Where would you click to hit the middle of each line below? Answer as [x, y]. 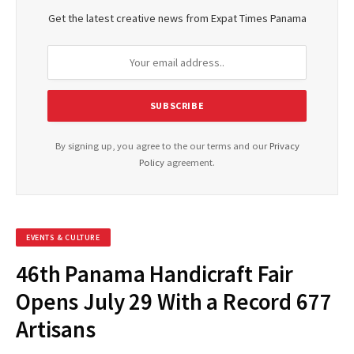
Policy [152, 163]
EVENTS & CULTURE [63, 238]
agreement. [190, 163]
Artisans [56, 330]
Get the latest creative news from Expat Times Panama [177, 19]
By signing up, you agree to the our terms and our [162, 146]
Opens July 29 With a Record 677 [174, 302]
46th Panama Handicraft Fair [155, 274]
